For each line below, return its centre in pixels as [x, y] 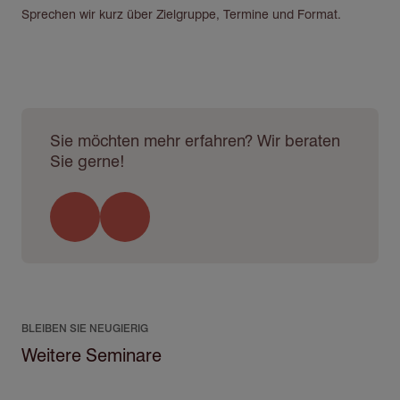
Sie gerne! [87, 161]
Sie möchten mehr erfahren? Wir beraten [195, 140]
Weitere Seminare [92, 355]
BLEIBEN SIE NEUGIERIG [85, 328]
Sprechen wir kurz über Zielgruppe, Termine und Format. [181, 14]
